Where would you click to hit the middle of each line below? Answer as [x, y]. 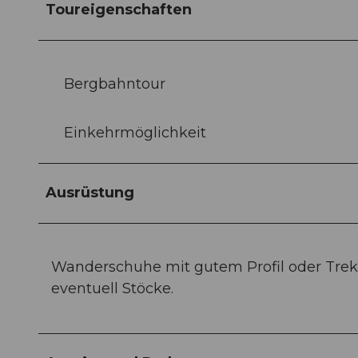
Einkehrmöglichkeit [135, 133]
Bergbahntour [115, 84]
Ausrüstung [90, 193]
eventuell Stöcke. [112, 289]
